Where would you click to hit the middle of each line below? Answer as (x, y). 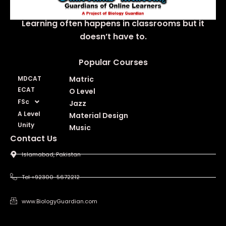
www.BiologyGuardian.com (59, 202)
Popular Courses (113, 63)
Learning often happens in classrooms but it (113, 24)
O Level (82, 92)
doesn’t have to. (113, 37)
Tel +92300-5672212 (50, 177)
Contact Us (34, 139)
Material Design (98, 116)
